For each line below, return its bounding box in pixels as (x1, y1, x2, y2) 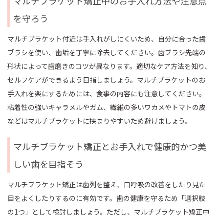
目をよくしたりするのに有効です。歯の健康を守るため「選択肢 (7, 193, 205, 203)
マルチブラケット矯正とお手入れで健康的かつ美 (13, 140, 207, 153)
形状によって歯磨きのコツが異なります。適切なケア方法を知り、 (7, 61, 211, 71)
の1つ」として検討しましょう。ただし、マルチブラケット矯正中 (7, 207, 209, 217)
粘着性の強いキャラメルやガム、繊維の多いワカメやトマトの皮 (7, 102, 206, 112)
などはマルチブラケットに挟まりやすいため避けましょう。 (7, 116, 192, 126)
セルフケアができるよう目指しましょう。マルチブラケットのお (7, 75, 205, 85)
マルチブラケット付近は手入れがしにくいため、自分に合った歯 (7, 34, 206, 44)
